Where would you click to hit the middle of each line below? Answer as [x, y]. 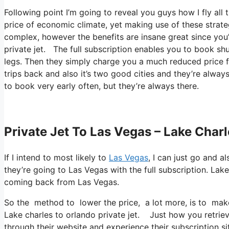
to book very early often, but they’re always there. [101, 86]
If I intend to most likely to [56, 157]
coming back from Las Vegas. [62, 182]
